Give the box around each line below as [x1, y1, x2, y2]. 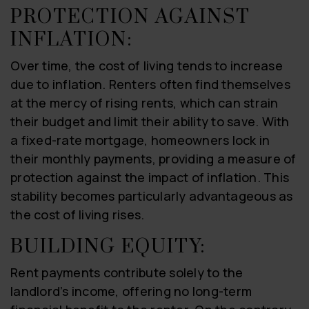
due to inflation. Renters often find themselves [10, 75, 290, 92]
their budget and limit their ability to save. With [10, 112, 290, 130]
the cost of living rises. [10, 206, 145, 223]
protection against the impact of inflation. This [10, 168, 289, 186]
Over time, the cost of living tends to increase [10, 57, 283, 74]
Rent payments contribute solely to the [10, 263, 243, 281]
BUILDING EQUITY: [10, 234, 206, 259]
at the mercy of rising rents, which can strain [10, 94, 279, 111]
